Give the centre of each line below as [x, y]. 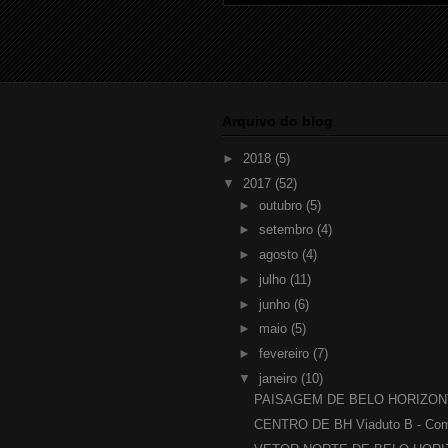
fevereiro [285, 354]
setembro [287, 230]
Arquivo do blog [277, 121]
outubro [282, 205]
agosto [280, 255]
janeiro [279, 378]
